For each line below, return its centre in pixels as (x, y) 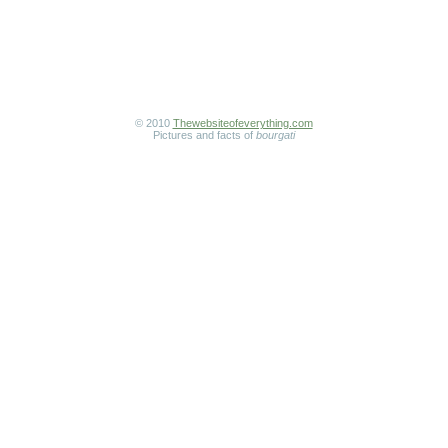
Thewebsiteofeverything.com (242, 123)
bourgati (275, 135)
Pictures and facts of (204, 135)
